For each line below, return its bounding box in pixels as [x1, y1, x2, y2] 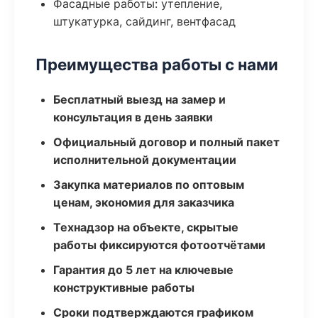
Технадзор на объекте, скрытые [53, 220, 238, 234]
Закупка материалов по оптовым [53, 177, 244, 192]
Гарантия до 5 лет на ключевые [53, 263, 234, 277]
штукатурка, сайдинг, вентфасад [53, 14, 236, 28]
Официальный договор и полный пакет [53, 135, 280, 149]
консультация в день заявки [53, 110, 213, 124]
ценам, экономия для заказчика [53, 195, 234, 209]
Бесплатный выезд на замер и [53, 92, 226, 106]
